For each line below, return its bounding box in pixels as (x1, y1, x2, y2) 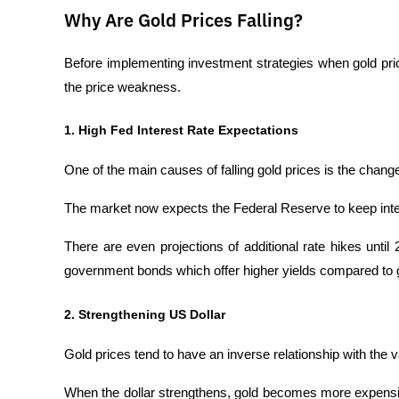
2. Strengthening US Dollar (64, 306, 225, 322)
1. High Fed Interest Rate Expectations (64, 123, 298, 138)
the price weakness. (64, 79, 181, 94)
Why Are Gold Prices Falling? (64, 12, 303, 30)
